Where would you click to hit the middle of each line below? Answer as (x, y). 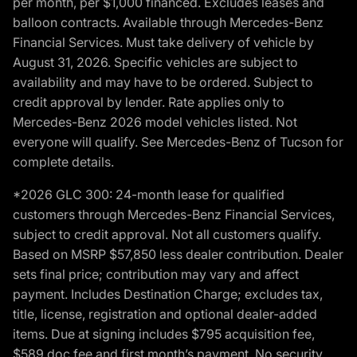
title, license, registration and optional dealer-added (165, 314)
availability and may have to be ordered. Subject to (163, 82)
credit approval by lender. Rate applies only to (149, 102)
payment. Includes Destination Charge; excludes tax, (168, 294)
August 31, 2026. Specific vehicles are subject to (155, 62)
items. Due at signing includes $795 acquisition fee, (164, 334)
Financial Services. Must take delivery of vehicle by (163, 42)
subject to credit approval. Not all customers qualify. (167, 234)
